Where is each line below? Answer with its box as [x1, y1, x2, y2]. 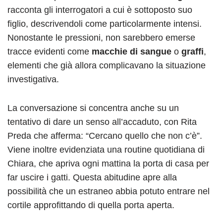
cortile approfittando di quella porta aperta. [7, 200, 174, 211]
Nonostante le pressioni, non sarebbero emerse [7, 33, 195, 43]
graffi [181, 47, 204, 57]
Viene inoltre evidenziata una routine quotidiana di [7, 145, 205, 155]
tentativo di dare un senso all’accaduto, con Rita [7, 117, 197, 127]
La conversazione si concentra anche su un [7, 103, 179, 113]
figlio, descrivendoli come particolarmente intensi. [7, 19, 202, 29]
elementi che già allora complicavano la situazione [7, 60, 206, 71]
